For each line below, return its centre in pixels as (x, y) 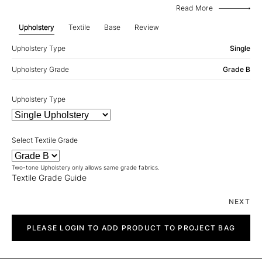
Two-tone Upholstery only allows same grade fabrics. (86, 167)
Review (147, 27)
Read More (194, 8)
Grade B (236, 69)
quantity (25, 227)
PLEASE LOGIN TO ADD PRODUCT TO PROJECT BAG (131, 228)
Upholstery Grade (40, 69)
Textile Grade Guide (49, 177)
